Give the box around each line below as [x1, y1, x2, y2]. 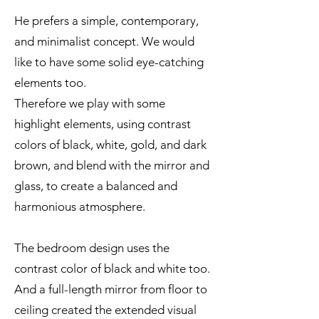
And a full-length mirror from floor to [14, 282, 207, 296]
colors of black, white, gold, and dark [14, 137, 206, 152]
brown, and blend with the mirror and [14, 158, 209, 172]
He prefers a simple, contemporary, [14, 14, 199, 28]
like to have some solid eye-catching [14, 55, 204, 69]
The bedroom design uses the [14, 241, 169, 255]
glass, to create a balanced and [14, 179, 177, 193]
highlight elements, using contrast [14, 117, 191, 131]
